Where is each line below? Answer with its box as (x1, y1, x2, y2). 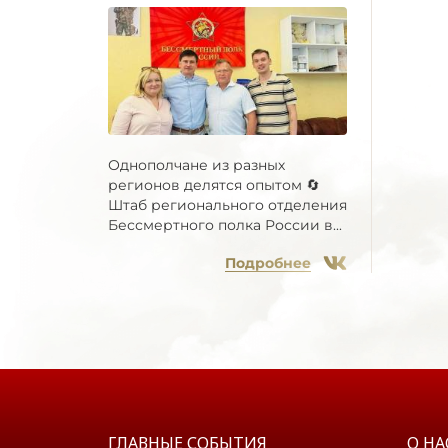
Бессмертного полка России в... (108, 216, 342, 235)
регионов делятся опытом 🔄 (108, 176, 320, 195)
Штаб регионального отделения (108, 196, 347, 215)
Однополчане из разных (108, 156, 285, 175)
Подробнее (225, 254, 311, 273)
